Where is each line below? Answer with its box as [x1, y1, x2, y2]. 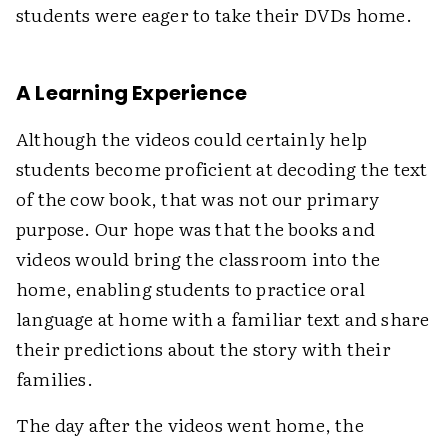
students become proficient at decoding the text [16, 155, 428, 182]
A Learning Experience [16, 79, 248, 107]
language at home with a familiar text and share [16, 305, 430, 332]
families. [16, 365, 93, 392]
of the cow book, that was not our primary [16, 185, 380, 212]
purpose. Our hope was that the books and [16, 215, 376, 242]
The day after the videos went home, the [16, 411, 364, 438]
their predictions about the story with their [16, 335, 391, 362]
